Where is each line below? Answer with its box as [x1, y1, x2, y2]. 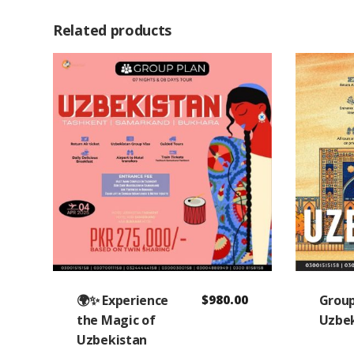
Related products [53, 20, 172, 40]
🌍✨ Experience [77, 292, 169, 310]
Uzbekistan [77, 331, 147, 349]
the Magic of [77, 311, 156, 330]
